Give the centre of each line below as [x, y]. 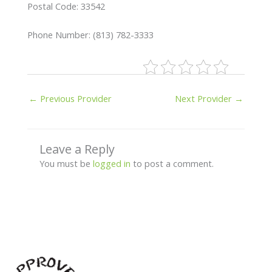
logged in [111, 163]
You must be [66, 163]
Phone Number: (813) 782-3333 [90, 34]
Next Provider [205, 98]
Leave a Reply [77, 149]
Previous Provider [74, 98]
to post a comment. [172, 163]
